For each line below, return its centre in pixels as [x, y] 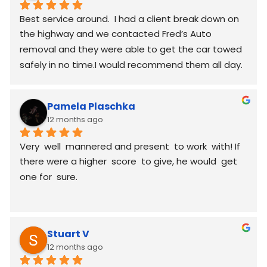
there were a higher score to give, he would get [128, 161]
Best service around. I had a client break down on [129, 18]
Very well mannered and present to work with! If [130, 146]
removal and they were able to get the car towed [131, 49]
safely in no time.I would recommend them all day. [131, 64]
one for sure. [49, 176]
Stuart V [68, 234]
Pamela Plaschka [91, 107]
